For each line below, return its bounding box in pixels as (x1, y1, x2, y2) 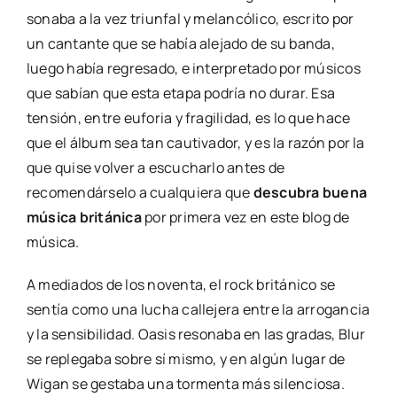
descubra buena (253, 183, 368, 203)
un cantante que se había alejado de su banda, (26, 34, 335, 54)
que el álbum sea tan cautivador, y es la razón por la (26, 133, 365, 153)
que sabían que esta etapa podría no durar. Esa (26, 83, 336, 104)
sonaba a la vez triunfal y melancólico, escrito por (26, 9, 354, 29)
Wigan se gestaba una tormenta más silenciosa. (26, 374, 345, 394)
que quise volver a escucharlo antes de (26, 158, 285, 178)
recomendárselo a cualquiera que (26, 183, 253, 203)
